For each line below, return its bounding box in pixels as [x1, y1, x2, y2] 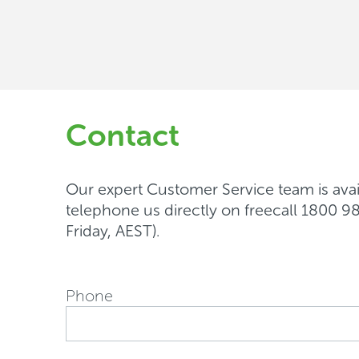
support [40, 2, 144, 40]
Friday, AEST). [66, 221, 159, 240]
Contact [66, 117, 179, 154]
